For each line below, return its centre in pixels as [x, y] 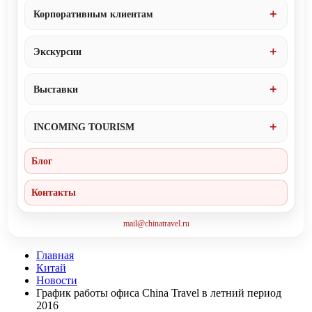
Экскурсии [57, 52]
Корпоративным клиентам [93, 14]
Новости [57, 280]
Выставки [56, 89]
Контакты [54, 193]
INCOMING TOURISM [84, 127]
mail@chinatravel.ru [156, 224]
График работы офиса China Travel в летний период [159, 293]
